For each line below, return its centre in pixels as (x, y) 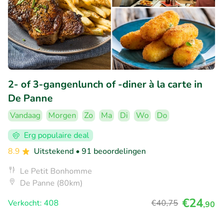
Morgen (62, 115)
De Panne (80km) (51, 183)
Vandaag (25, 115)
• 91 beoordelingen (111, 151)
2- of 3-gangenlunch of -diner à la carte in (105, 84)
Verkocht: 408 (33, 203)
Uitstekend (55, 151)
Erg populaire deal (56, 135)
